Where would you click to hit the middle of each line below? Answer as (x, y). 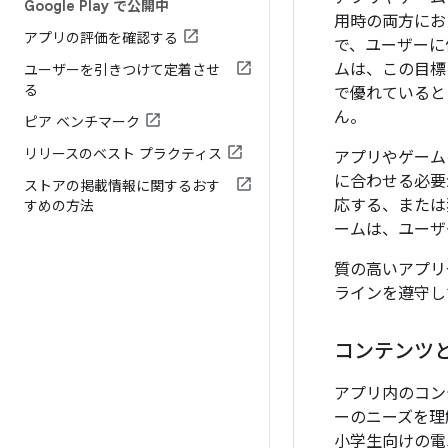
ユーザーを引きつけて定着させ (122, 70)
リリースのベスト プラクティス (123, 154)
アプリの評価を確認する (101, 38)
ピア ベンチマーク (82, 122)
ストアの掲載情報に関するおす (122, 186)
